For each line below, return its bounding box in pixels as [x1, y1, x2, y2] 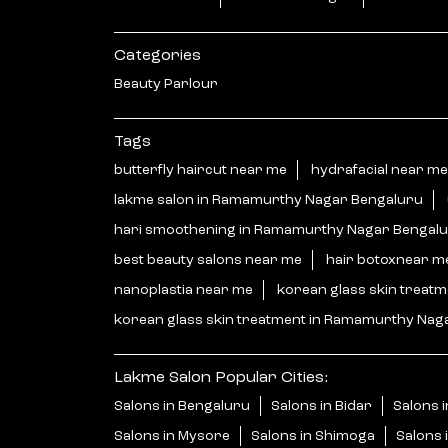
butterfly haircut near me [114, 162, 287, 177]
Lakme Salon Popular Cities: [114, 369, 328, 386]
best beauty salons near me [114, 252, 302, 267]
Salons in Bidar [271, 398, 372, 413]
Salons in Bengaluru [114, 398, 250, 413]
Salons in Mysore [114, 428, 230, 443]
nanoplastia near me [114, 282, 253, 297]
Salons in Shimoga [251, 428, 375, 443]
